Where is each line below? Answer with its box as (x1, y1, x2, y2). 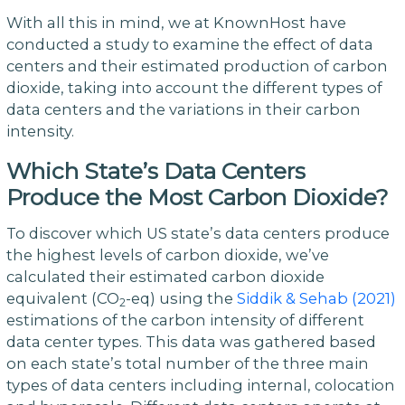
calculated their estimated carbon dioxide (5, 267, 325, 286)
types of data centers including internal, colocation (5, 375, 395, 394)
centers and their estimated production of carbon (5, 56, 388, 75)
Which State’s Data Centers (5, 156, 306, 184)
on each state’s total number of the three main (5, 353, 369, 372)
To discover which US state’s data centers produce (5, 223, 390, 242)
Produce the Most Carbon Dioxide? (5, 183, 389, 211)
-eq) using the (125, 288, 237, 307)
